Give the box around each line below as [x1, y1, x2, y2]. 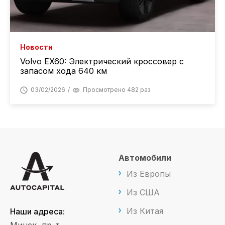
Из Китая [127, 206, 163, 216]
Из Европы [127, 169, 171, 179]
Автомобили [119, 153, 171, 163]
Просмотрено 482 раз [83, 86, 150, 94]
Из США [127, 187, 160, 198]
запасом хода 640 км [20, 66, 107, 76]
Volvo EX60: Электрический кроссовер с [20, 56, 184, 67]
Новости [20, 43, 53, 52]
